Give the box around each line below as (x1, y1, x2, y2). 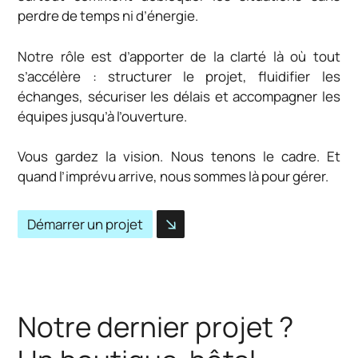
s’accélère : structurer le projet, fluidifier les (18, 66, 340, 86)
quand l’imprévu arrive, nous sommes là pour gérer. (18, 166, 329, 185)
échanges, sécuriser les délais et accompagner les (18, 86, 340, 105)
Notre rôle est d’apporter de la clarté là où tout (18, 46, 340, 66)
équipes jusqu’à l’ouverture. (18, 106, 188, 125)
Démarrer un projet (27, 215, 144, 233)
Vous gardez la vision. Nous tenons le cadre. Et (18, 146, 340, 165)
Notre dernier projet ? (18, 308, 294, 346)
